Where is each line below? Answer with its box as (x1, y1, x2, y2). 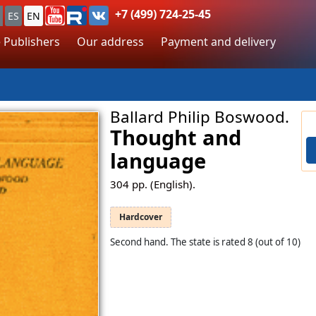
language (109, 146, 206, 175)
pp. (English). (128, 176, 195, 191)
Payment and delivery (161, 33, 276, 49)
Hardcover (119, 210, 162, 223)
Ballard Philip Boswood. (109, 105, 289, 128)
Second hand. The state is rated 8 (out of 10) (109, 235, 300, 248)
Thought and (109, 123, 241, 152)
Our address (77, 33, 144, 49)
